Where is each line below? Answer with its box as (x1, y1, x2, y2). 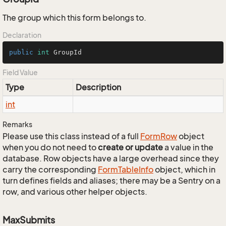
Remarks (3, 120, 32, 129)
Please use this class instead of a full (3, 131, 140, 141)
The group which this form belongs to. (3, 13, 146, 23)
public (9, 48, 33, 56)
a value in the (163, 142, 213, 152)
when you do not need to (3, 142, 98, 152)
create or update (98, 142, 163, 152)
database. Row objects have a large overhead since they (3, 153, 219, 163)
